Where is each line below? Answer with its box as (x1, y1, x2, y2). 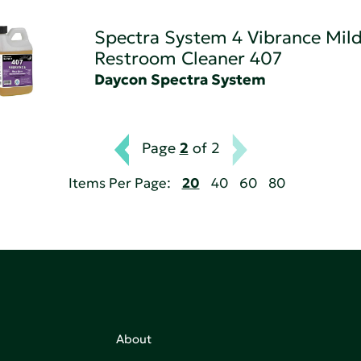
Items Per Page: (68, 175, 171, 193)
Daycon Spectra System (93, 69, 266, 89)
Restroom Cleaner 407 (93, 47, 282, 69)
